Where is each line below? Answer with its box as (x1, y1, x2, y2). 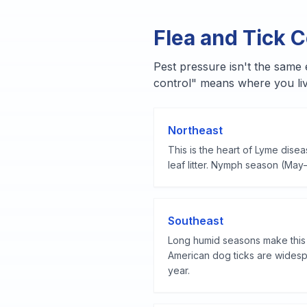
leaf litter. (168, 159, 208, 171)
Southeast (168, 214, 223, 228)
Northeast (168, 123, 223, 137)
